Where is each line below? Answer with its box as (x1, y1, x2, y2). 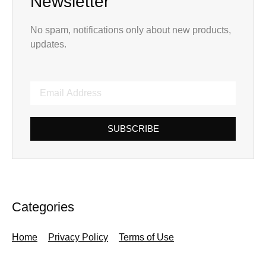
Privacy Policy (48, 232, 108, 243)
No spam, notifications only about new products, (30, 25, 231, 36)
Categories (12, 199, 74, 215)
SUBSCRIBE (107, 123, 159, 134)
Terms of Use (119, 232, 174, 243)
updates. (30, 39, 66, 50)
